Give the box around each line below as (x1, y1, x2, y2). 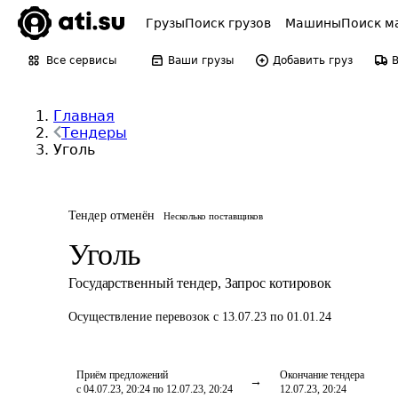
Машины (285, 16, 341, 30)
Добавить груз (273, 54, 353, 67)
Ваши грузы (168, 54, 234, 67)
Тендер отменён (68, 209, 155, 222)
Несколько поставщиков (163, 211, 264, 221)
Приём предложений (76, 369, 168, 381)
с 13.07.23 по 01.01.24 (213, 310, 331, 323)
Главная (53, 107, 115, 124)
